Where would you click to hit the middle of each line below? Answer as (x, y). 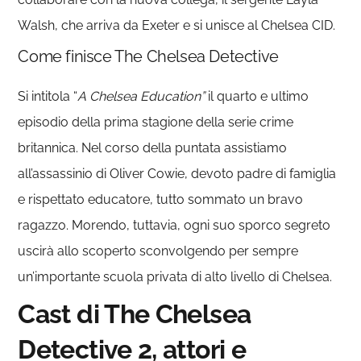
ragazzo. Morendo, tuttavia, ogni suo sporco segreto (174, 226)
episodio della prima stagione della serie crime (156, 122)
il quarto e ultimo (259, 97)
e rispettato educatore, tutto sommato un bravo (161, 200)
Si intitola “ (48, 97)
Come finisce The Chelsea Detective (148, 57)
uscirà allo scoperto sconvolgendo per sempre (158, 251)
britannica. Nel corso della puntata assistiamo (153, 148)
